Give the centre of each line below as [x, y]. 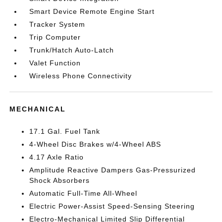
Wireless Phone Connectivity [81, 76]
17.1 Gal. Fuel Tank [65, 131]
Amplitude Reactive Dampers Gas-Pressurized [113, 170]
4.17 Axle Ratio [57, 157]
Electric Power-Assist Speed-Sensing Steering [112, 206]
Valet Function [55, 63]
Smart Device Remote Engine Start [92, 11]
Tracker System [57, 24]
